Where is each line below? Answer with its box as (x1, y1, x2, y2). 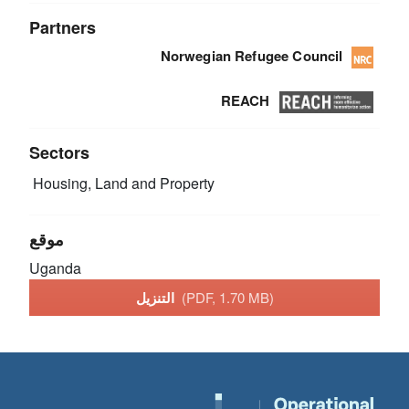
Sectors (29, 141, 90, 165)
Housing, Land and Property (29, 173, 215, 194)
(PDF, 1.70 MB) (181, 287, 274, 307)
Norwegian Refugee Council (160, 45, 343, 66)
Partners (29, 15, 97, 39)
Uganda (29, 257, 82, 279)
